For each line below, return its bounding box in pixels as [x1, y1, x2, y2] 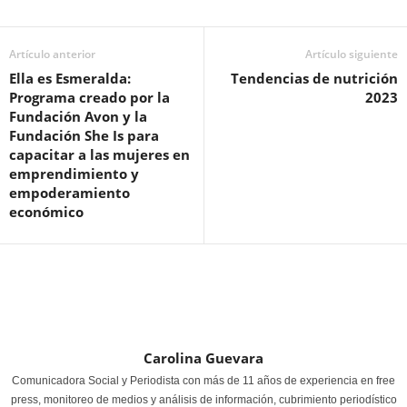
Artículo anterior [9, 46, 95, 63]
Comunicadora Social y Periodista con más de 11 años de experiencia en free [12, 374, 395, 388]
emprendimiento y [9, 164, 139, 184]
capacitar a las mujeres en [9, 145, 190, 164]
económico [9, 203, 84, 222]
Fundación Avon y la [9, 107, 147, 126]
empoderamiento [9, 184, 130, 203]
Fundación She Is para [9, 126, 159, 145]
